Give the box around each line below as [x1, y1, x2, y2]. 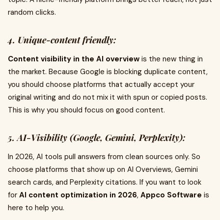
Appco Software [140, 190, 202, 200]
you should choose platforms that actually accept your [8, 80, 194, 89]
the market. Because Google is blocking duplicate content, [8, 67, 208, 77]
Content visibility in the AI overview [8, 54, 139, 64]
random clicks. [8, 7, 56, 17]
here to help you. [8, 203, 64, 213]
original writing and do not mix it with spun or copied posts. [8, 92, 207, 102]
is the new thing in [139, 54, 203, 64]
